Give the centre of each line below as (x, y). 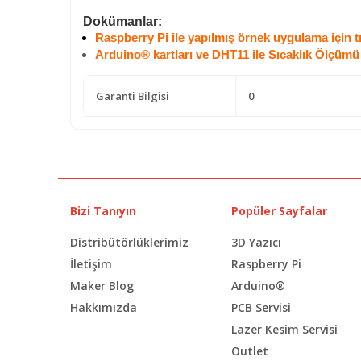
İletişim (91, 263)
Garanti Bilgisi (133, 95)
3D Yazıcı (256, 242)
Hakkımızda (104, 307)
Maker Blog (102, 285)
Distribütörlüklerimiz (129, 242)
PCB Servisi (261, 307)
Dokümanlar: (122, 21)
